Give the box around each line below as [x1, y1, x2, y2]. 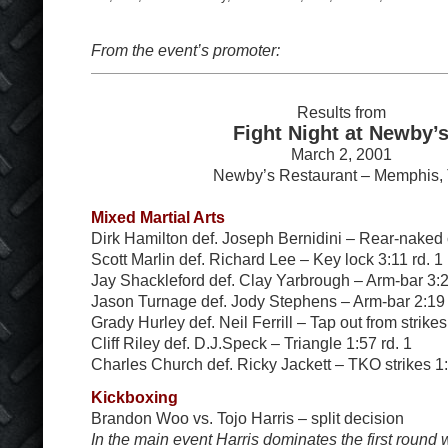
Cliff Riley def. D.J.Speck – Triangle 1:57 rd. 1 [91, 333, 412, 352]
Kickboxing [91, 387, 178, 406]
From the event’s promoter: [91, 41, 280, 59]
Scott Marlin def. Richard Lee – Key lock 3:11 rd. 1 [91, 249, 443, 268]
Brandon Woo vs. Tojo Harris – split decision [91, 408, 404, 427]
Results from [296, 102, 386, 121]
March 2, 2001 [290, 144, 392, 163]
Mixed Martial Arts [91, 207, 225, 226]
